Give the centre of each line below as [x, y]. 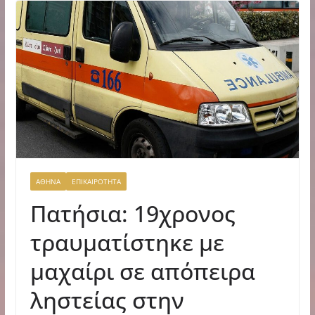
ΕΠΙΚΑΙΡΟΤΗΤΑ [96, 181]
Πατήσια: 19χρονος [133, 213]
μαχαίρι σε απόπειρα [142, 271]
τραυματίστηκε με [127, 242]
